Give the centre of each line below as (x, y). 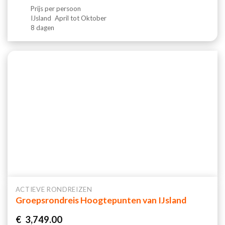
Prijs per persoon (57, 8)
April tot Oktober (80, 18)
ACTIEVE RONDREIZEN (54, 189)
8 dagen (43, 27)
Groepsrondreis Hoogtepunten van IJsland (101, 200)
